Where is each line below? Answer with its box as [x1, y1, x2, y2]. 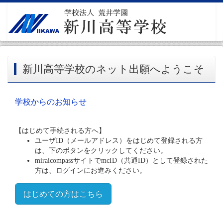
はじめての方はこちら [23, 189, 103, 198]
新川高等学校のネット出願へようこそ [22, 63, 205, 75]
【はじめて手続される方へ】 [15, 126, 106, 134]
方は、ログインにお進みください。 [35, 166, 146, 174]
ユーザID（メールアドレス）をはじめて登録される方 [35, 136, 203, 144]
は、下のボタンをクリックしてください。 [35, 146, 167, 154]
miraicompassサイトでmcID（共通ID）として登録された [35, 156, 208, 164]
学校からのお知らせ [15, 97, 87, 106]
